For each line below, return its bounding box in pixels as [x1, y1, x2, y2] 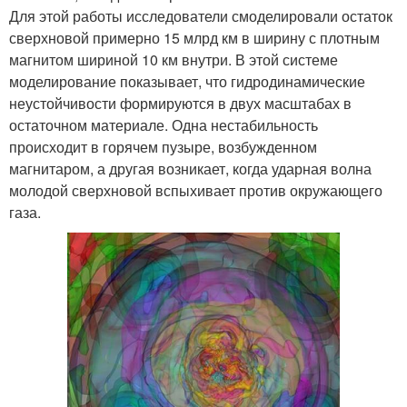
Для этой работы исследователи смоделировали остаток [9, 5, 392, 26]
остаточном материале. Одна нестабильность [9, 114, 318, 135]
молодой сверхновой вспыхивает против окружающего [9, 179, 382, 201]
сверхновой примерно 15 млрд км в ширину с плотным [9, 26, 380, 48]
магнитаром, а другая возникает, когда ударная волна [9, 157, 372, 179]
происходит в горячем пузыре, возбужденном [9, 135, 317, 157]
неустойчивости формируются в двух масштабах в [9, 92, 352, 114]
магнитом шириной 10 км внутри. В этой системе [9, 48, 338, 70]
